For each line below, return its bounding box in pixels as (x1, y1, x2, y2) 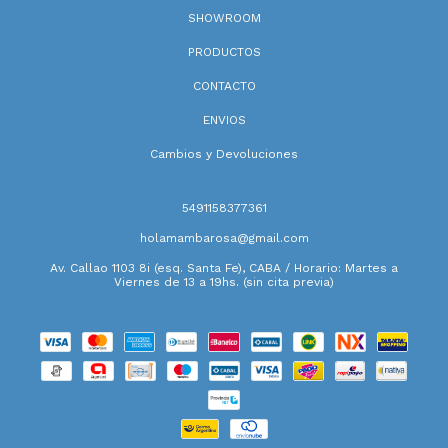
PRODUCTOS (187, 44, 261, 59)
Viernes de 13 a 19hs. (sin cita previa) (114, 274, 334, 289)
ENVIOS (202, 112, 246, 127)
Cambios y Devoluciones (150, 146, 298, 161)
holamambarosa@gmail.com (139, 230, 309, 245)
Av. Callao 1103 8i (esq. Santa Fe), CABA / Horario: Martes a (50, 260, 398, 275)
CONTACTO (192, 78, 256, 93)
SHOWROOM (187, 10, 261, 25)
